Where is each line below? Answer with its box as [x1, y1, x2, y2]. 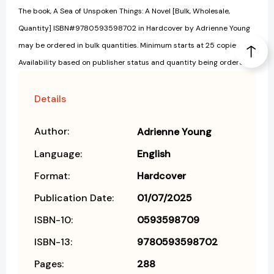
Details [34, 92, 66, 106]
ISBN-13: [34, 235, 72, 249]
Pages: [34, 257, 64, 271]
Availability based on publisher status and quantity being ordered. [18, 57, 250, 68]
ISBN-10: [34, 213, 73, 227]
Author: [34, 125, 69, 138]
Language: [34, 147, 82, 161]
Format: [34, 169, 70, 183]
